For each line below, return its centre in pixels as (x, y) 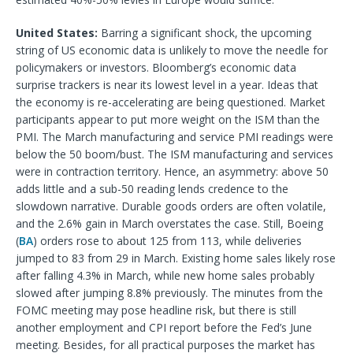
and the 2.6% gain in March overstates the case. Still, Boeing (169, 223)
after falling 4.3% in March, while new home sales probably (165, 275)
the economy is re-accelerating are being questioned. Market (171, 102)
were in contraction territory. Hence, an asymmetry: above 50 (172, 171)
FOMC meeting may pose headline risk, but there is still (156, 310)
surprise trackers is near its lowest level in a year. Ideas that (167, 84)
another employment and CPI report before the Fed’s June (164, 327)
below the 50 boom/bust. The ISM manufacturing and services (175, 154)
